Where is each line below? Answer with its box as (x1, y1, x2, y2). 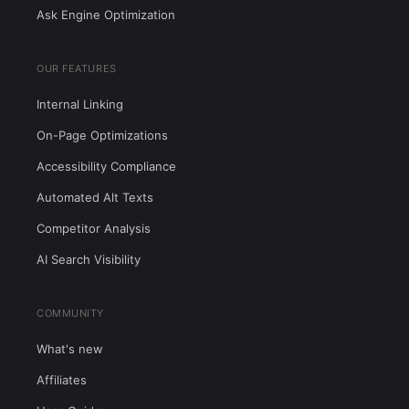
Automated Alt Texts (37, 190, 153, 204)
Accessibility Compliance (37, 159, 176, 173)
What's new (37, 341, 103, 356)
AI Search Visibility (37, 252, 141, 267)
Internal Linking (37, 97, 123, 111)
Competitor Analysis (37, 221, 151, 236)
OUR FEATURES (37, 62, 117, 75)
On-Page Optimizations (37, 128, 168, 142)
